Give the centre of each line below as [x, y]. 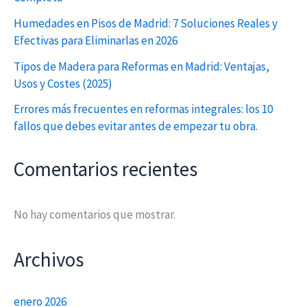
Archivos [49, 260]
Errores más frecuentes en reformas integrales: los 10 [143, 109]
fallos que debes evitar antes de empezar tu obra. [136, 126]
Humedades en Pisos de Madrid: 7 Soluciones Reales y [146, 23]
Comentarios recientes [106, 169]
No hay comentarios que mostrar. [95, 214]
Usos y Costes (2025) [63, 83]
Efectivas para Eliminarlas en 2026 [96, 40]
